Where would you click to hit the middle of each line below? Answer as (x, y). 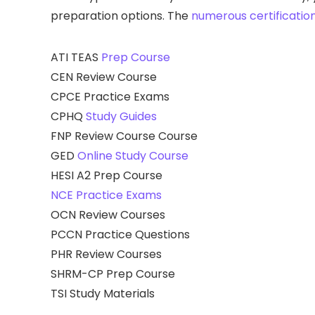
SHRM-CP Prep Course (113, 274)
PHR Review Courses (106, 254)
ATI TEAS (76, 57)
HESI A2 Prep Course (107, 175)
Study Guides (121, 116)
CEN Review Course (104, 77)
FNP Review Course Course (124, 136)
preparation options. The (121, 15)
